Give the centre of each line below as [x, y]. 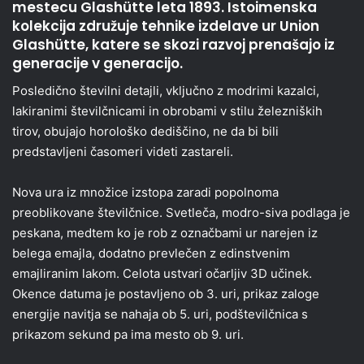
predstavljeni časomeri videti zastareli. [123, 151]
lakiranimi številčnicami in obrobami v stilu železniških [167, 110]
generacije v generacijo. [97, 64]
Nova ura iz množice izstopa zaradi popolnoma [145, 192]
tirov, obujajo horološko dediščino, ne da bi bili [145, 131]
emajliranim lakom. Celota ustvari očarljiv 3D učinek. [162, 273]
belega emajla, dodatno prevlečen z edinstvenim [151, 253]
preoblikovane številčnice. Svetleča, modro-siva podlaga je [181, 212]
